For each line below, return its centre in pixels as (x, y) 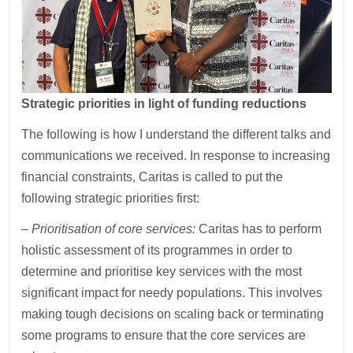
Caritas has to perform (260, 229)
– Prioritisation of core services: (110, 229)
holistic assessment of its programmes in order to (157, 250)
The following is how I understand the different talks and (176, 134)
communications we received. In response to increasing (176, 155)
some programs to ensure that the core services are (164, 335)
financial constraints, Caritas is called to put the (152, 176)
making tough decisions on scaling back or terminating (173, 314)
